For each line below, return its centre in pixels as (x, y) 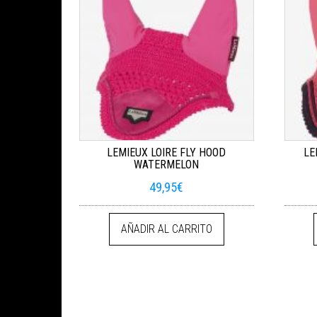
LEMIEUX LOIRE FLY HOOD (167, 152)
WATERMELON (167, 164)
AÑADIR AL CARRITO (166, 229)
